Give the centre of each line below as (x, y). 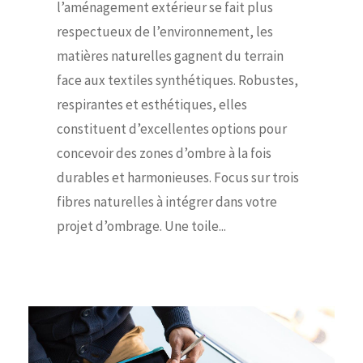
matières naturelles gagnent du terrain (170, 56)
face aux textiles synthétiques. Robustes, (177, 80)
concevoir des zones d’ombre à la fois (164, 153)
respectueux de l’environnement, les (165, 31)
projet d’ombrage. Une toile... (141, 226)
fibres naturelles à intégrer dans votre (167, 201)
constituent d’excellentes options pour (172, 128)
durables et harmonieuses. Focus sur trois (178, 177)
